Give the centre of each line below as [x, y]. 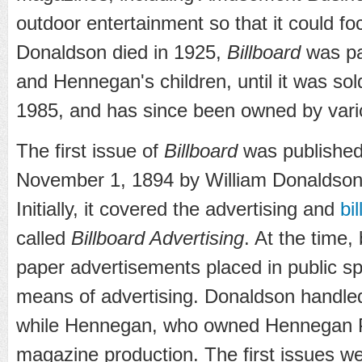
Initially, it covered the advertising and [178, 208]
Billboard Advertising [158, 238]
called [44, 238]
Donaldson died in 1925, [122, 52]
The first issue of [90, 150]
